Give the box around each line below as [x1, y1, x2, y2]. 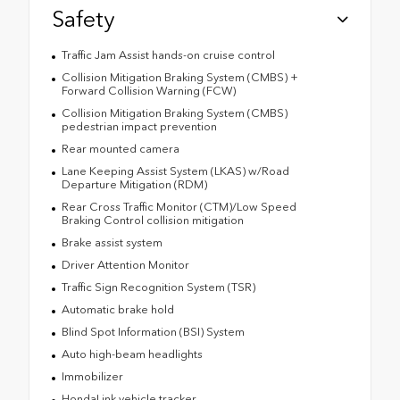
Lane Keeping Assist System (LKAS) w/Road [61, 164, 289, 179]
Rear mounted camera [61, 142, 179, 156]
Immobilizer [61, 370, 123, 384]
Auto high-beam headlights [61, 347, 203, 362]
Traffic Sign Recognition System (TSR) [61, 280, 255, 295]
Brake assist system [61, 236, 162, 250]
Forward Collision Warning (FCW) [61, 84, 236, 98]
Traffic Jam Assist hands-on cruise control [61, 48, 275, 62]
